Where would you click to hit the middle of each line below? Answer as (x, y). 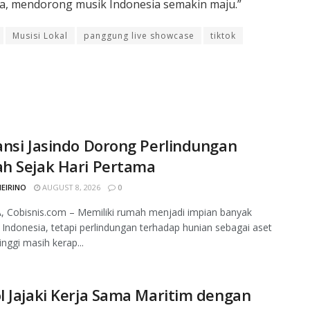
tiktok (223, 35)
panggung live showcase (139, 35)
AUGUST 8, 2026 (70, 187)
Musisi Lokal (40, 35)
